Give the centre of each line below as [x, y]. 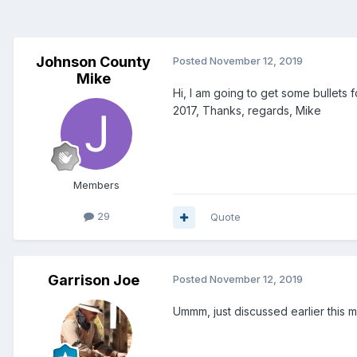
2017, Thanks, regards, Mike [247, 111]
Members [96, 185]
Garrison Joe [93, 280]
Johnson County [93, 62]
